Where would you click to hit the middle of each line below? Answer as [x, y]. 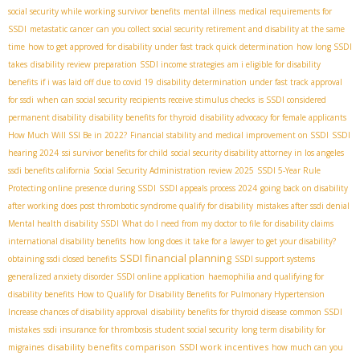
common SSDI [316, 311]
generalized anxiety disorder [61, 276]
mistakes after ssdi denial [303, 205]
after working [33, 205]
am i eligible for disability [274, 64]
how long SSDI [324, 46]
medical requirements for [285, 11]
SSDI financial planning [176, 258]
